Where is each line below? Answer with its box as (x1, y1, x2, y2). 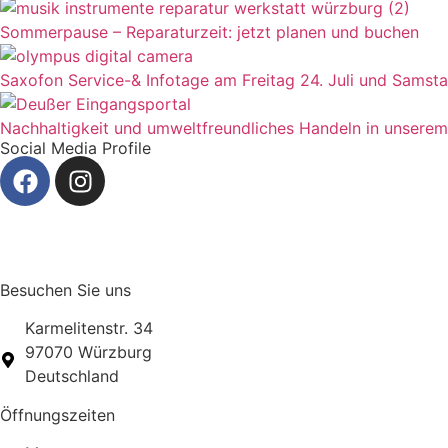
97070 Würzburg (25, 342, 152, 363)
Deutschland (25, 366, 119, 387)
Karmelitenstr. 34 (25, 318, 153, 339)
